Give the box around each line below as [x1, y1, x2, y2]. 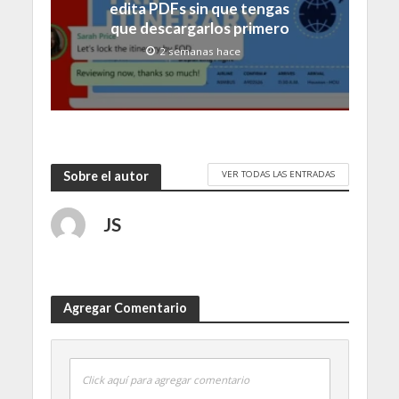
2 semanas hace [159, 45, 240, 59]
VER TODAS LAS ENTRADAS [221, 167, 335, 181]
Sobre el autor [62, 168, 149, 184]
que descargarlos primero [110, 19, 289, 38]
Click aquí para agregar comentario [81, 372, 249, 387]
